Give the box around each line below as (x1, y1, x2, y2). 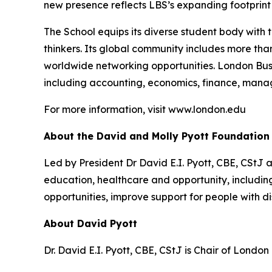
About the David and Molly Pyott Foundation (44, 130, 270, 142)
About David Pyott (44, 217, 137, 229)
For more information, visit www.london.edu (44, 103, 246, 115)
